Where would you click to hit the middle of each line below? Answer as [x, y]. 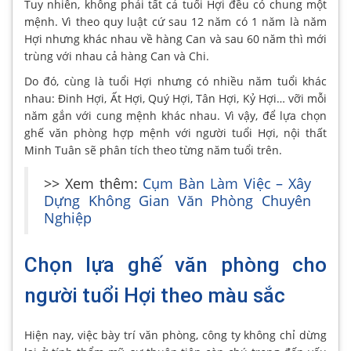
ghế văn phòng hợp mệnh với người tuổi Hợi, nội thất [175, 132]
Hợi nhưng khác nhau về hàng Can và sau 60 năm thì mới [175, 38]
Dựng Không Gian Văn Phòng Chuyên [177, 200]
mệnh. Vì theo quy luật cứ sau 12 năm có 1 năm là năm [175, 21]
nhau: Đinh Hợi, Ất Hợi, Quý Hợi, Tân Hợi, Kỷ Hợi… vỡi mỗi [175, 98]
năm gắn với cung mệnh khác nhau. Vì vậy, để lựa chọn [175, 115]
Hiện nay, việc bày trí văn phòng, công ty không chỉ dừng [175, 335]
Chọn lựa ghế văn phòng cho [175, 264]
